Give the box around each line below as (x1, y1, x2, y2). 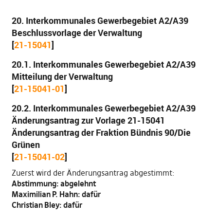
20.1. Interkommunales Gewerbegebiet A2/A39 (11, 58, 196, 70)
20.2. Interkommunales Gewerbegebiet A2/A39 (11, 102, 196, 114)
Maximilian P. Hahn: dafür (11, 189, 101, 199)
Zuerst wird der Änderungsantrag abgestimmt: (11, 168, 175, 178)
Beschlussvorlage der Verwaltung (11, 27, 142, 38)
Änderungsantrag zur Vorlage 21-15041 (11, 114, 165, 126)
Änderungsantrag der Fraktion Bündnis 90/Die (11, 127, 191, 138)
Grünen (11, 139, 40, 150)
